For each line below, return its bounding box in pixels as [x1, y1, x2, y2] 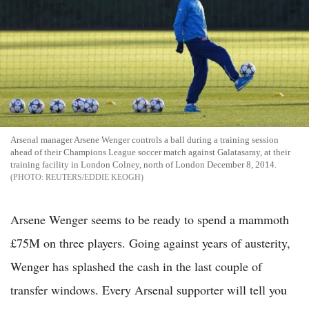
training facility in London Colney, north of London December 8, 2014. [10, 159, 277, 170]
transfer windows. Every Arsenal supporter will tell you [10, 281, 287, 298]
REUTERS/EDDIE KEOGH [46, 172, 141, 182]
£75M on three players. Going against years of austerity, [10, 234, 290, 251]
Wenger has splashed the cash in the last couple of [10, 257, 262, 275]
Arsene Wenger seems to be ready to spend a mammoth [10, 210, 289, 228]
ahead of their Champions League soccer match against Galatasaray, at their [10, 146, 290, 157]
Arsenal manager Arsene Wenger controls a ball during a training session [10, 134, 279, 145]
